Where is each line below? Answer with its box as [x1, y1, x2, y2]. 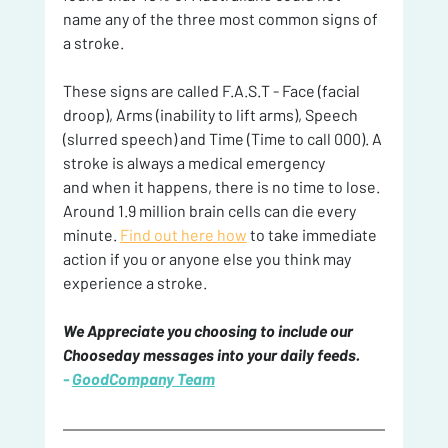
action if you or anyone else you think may [62, 249, 354, 269]
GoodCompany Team [71, 369, 215, 389]
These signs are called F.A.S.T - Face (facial [62, 81, 363, 101]
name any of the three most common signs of [62, 9, 381, 29]
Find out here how [119, 225, 247, 245]
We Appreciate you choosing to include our [62, 321, 356, 341]
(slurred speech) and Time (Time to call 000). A [62, 129, 385, 149]
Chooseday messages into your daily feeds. [62, 345, 363, 365]
